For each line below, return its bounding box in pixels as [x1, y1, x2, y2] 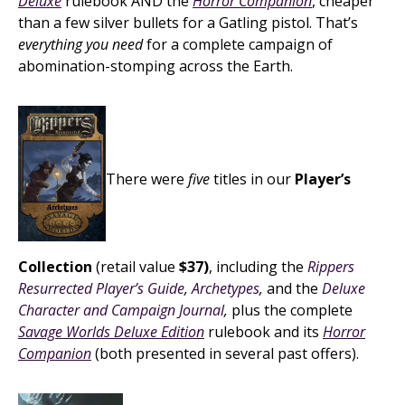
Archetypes [192, 278, 259, 298]
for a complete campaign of [143, 34, 333, 54]
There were [106, 169, 188, 190]
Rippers [307, 257, 354, 277]
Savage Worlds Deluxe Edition [18, 322, 204, 342]
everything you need [18, 34, 143, 54]
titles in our [210, 169, 295, 190]
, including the [209, 257, 307, 277]
